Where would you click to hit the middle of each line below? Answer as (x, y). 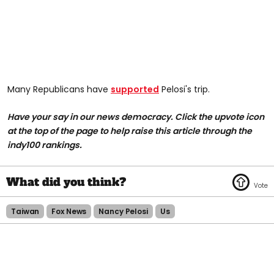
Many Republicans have (59, 89)
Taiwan (25, 211)
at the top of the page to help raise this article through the (130, 131)
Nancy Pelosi (123, 211)
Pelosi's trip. (184, 89)
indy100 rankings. (45, 145)
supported (135, 89)
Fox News (69, 211)
